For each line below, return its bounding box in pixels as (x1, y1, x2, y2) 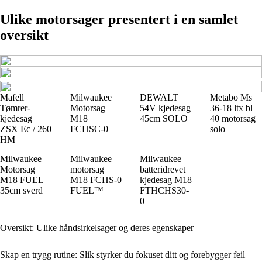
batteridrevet (140, 164, 185, 174)
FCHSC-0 (70, 123, 108, 134)
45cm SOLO (140, 113, 188, 123)
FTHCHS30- (140, 185, 189, 195)
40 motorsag (209, 113, 256, 123)
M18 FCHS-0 (70, 174, 122, 185)
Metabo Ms (209, 92, 252, 102)
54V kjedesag (140, 102, 191, 113)
